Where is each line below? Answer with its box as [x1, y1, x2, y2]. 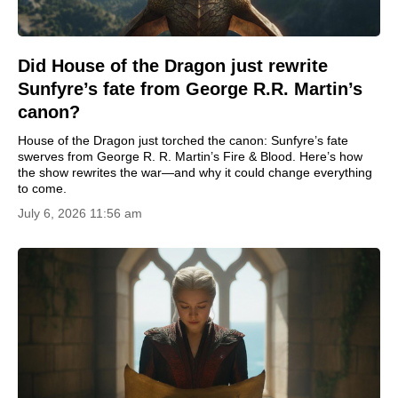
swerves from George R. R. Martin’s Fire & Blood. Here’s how [18, 149, 362, 163]
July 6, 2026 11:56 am [18, 206, 142, 220]
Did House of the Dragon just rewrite [18, 56, 328, 76]
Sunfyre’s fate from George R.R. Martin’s [18, 79, 362, 99]
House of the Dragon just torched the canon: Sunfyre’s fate [18, 133, 348, 147]
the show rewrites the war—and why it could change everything [18, 165, 372, 179]
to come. [18, 181, 67, 195]
